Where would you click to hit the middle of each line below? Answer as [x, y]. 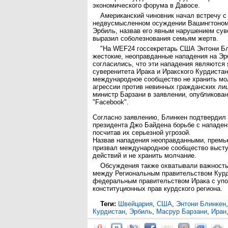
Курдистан [109, 211]
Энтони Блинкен [201, 204]
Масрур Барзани [182, 211]
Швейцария [135, 204]
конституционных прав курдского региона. [158, 189]
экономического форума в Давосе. [146, 5]
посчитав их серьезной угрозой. [142, 133]
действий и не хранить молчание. [146, 155]
